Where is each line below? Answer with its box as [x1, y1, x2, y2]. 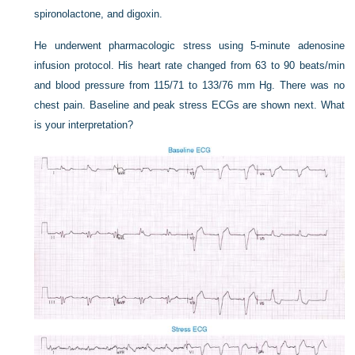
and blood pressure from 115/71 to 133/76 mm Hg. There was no [34, 78, 345, 91]
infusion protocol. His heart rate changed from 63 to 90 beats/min [34, 59, 345, 71]
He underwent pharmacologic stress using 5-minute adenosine [34, 39, 345, 52]
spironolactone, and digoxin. [34, 7, 163, 20]
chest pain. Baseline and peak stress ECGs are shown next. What [34, 98, 345, 111]
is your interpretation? [34, 118, 134, 131]
